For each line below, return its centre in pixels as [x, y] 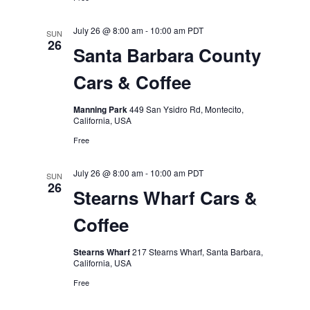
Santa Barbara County [167, 55]
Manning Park [101, 109]
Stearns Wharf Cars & [165, 198]
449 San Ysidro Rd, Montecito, [186, 109]
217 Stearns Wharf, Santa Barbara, [197, 252]
